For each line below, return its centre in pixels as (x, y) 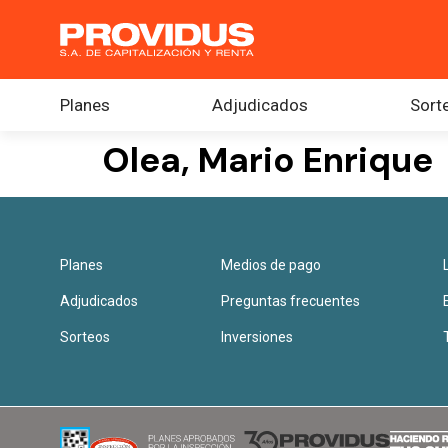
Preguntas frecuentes (291, 301)
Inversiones (257, 337)
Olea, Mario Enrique (267, 160)
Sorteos (85, 337)
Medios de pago (271, 265)
